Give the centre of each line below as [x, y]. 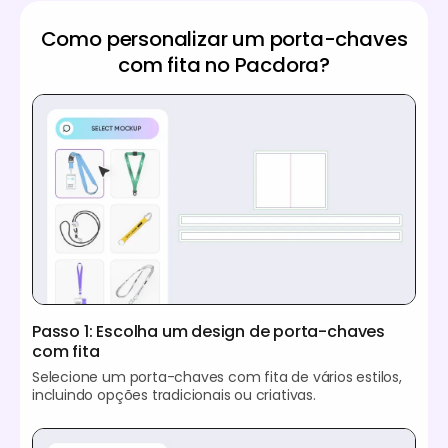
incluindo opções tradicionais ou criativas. [174, 394]
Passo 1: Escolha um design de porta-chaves [208, 331]
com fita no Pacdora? [224, 64]
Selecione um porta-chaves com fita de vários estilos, [217, 376]
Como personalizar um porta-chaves [224, 38]
